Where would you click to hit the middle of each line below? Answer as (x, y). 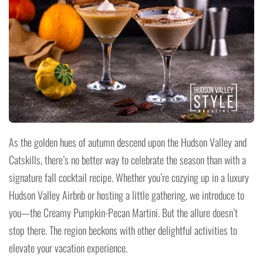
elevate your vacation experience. (68, 248)
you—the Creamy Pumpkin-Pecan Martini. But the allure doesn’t (123, 213)
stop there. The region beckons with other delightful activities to (123, 230)
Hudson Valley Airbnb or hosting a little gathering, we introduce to (127, 195)
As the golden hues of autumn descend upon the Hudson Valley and (128, 142)
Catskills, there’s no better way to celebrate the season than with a (127, 160)
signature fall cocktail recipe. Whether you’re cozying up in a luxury (129, 177)
